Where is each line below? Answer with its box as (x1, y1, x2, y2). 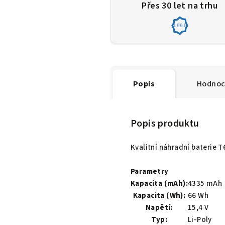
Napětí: (146, 202, 173, 213)
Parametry (131, 166, 169, 177)
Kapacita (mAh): (131, 178, 188, 189)
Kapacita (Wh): (133, 190, 186, 201)
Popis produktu (131, 116, 199, 131)
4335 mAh (188, 178, 222, 189)
